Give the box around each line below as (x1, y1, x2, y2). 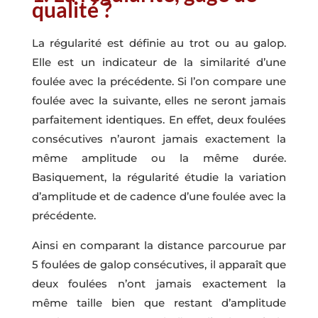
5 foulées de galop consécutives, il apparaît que (31, 257, 287, 271)
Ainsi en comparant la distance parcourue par (31, 238, 287, 252)
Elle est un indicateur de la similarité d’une (31, 55, 287, 69)
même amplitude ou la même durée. (31, 150, 287, 165)
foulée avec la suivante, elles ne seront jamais (31, 93, 287, 107)
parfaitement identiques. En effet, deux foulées (31, 112, 287, 126)
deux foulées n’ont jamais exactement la (31, 276, 287, 290)
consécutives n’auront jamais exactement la (31, 131, 287, 146)
